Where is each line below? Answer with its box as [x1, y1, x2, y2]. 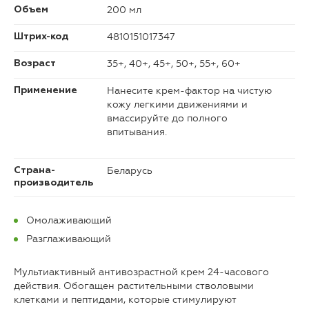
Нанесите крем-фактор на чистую [107, 85, 272, 97]
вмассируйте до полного [107, 112, 228, 125]
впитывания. [107, 126, 167, 139]
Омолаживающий [26, 215, 112, 227]
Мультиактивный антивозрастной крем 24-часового [14, 266, 269, 279]
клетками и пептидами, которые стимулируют [14, 294, 236, 306]
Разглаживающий [26, 233, 111, 246]
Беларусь [107, 165, 152, 177]
